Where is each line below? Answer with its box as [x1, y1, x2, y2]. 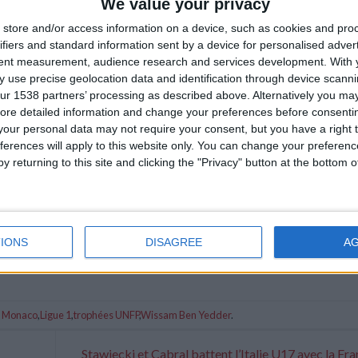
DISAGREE [145, 236, 202, 249]
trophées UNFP [74, 308, 139, 321]
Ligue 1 [40, 308, 71, 321]
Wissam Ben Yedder [141, 308, 231, 321]
